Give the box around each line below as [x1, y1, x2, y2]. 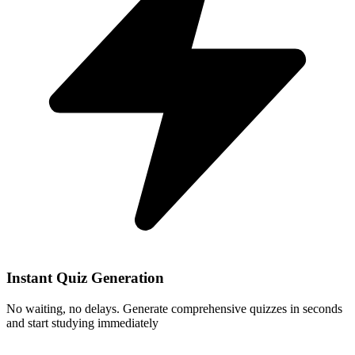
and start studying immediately [6, 316, 158, 330]
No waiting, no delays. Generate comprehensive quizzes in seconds [6, 302, 342, 316]
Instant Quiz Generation [6, 269, 164, 287]
